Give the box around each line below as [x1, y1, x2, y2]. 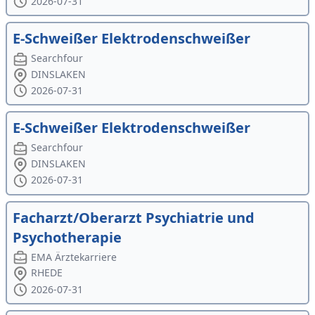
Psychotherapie [13, 227, 122, 247]
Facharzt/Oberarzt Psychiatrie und [13, 207, 255, 227]
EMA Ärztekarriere [31, 250, 117, 264]
